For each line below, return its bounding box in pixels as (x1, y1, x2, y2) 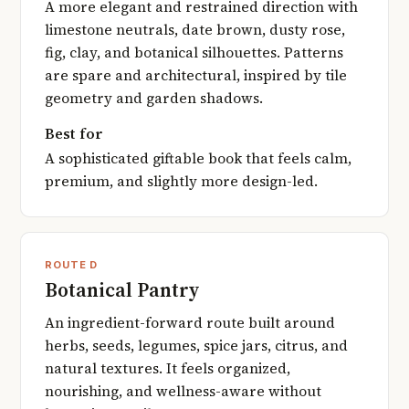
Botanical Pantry (45, 277, 200, 304)
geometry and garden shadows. (45, 89, 263, 109)
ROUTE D (45, 258, 99, 272)
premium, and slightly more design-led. (45, 172, 318, 192)
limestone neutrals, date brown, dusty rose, (45, 20, 345, 40)
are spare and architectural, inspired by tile (45, 66, 347, 86)
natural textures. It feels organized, (45, 358, 290, 378)
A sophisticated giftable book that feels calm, (45, 149, 351, 169)
